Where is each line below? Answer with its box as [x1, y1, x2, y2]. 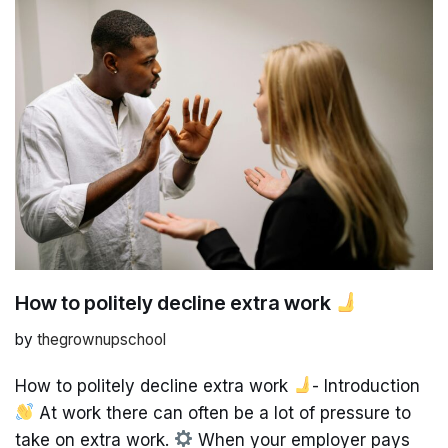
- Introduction [312, 375, 421, 396]
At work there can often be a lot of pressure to [34, 402, 412, 423]
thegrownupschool [37, 329, 166, 349]
